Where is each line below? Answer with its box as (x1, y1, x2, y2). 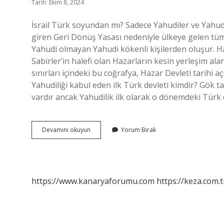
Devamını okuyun (42, 125, 90, 134)
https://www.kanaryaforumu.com (31, 175, 154, 186)
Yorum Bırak (121, 125, 156, 134)
